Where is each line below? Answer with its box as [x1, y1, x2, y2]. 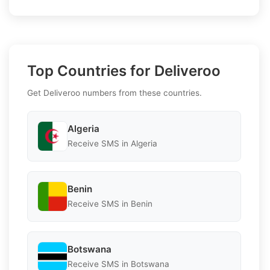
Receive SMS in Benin [67, 199, 152, 209]
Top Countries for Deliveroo [27, 61, 221, 80]
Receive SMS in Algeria [67, 139, 157, 149]
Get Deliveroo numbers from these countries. [27, 87, 202, 98]
